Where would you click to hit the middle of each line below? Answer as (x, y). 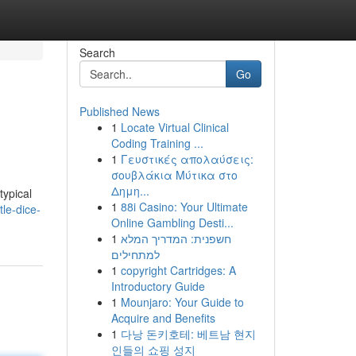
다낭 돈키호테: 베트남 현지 (188, 334)
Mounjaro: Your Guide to (182, 302)
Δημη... (130, 191)
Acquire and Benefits (163, 318)
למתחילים (135, 254)
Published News (119, 111)
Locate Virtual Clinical (174, 127)
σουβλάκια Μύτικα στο (174, 175)
